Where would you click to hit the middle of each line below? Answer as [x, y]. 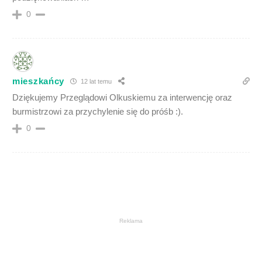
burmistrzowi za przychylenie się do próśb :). [98, 111]
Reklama [131, 220]
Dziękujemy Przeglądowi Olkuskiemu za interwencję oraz [122, 97]
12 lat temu [95, 82]
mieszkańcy [38, 81]
